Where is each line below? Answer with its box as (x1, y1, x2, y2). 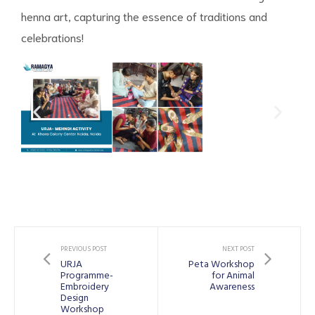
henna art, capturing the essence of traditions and (21, 8, 267, 24)
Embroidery (60, 278, 109, 297)
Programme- (60, 266, 113, 286)
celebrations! (21, 30, 84, 45)
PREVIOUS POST (60, 243, 107, 257)
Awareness (210, 278, 255, 297)
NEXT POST (222, 243, 255, 257)
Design (60, 289, 89, 309)
